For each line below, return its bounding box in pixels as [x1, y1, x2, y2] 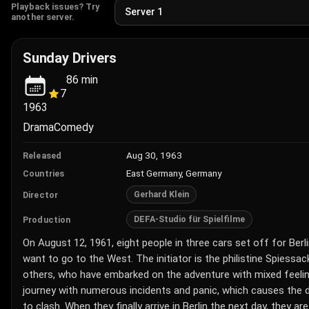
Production [23, 214, 71, 225]
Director [23, 189, 58, 200]
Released [23, 150, 61, 161]
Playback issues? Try [11, 1, 100, 12]
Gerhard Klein [134, 189, 189, 199]
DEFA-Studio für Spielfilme [134, 214, 245, 224]
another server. [11, 12, 74, 22]
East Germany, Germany [126, 168, 221, 179]
